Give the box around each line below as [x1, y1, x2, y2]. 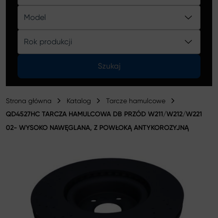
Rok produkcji [24, 37, 72, 46]
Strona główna [6, 97, 52, 105]
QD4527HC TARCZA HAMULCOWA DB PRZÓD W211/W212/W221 [6, 110, 202, 118]
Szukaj [97, 61, 121, 71]
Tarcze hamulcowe [106, 97, 165, 105]
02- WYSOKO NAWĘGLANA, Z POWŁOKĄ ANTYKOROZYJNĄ [6, 124, 189, 132]
